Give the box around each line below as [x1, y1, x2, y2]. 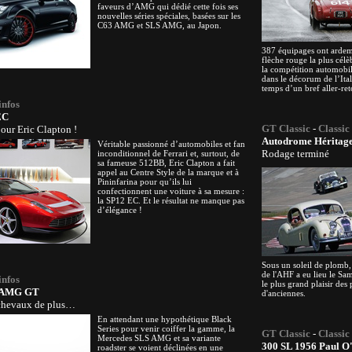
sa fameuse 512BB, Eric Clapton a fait [97, 158, 235, 167]
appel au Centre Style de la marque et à [97, 167, 239, 177]
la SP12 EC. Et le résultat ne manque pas [97, 196, 244, 205]
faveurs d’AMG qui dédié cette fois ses [97, 2, 238, 11]
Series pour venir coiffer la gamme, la [97, 324, 235, 333]
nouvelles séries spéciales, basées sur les [97, 11, 240, 20]
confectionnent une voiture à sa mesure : [97, 186, 244, 196]
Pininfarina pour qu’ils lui [97, 177, 192, 186]
